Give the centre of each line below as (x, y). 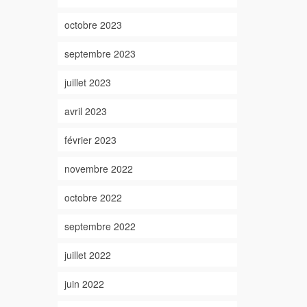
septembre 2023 (100, 53)
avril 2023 (85, 111)
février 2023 (90, 140)
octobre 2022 (93, 197)
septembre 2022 (100, 226)
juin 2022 (84, 284)
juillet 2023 (87, 82)
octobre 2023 (93, 25)
